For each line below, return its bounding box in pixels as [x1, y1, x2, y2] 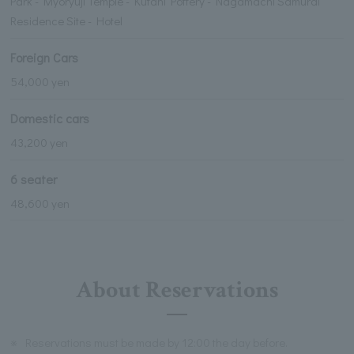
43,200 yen [10, 134, 69, 150]
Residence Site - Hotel [10, 13, 123, 29]
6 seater [10, 170, 58, 187]
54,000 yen [10, 73, 70, 89]
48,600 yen [10, 194, 70, 211]
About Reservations [76, 275, 278, 307]
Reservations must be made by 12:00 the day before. [25, 334, 288, 351]
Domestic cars [10, 109, 90, 126]
